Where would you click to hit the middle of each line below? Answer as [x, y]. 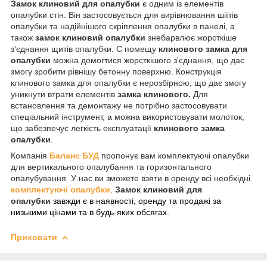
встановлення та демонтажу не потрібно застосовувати [119, 105]
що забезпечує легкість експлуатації [82, 128]
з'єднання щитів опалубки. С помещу [85, 49]
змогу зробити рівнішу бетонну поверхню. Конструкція [116, 71]
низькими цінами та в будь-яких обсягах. [90, 212]
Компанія [30, 155]
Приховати [34, 237]
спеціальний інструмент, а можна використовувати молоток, [128, 117]
